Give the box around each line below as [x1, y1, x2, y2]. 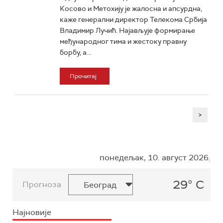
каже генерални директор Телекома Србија [60, 15, 207, 24]
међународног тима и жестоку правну [60, 37, 187, 46]
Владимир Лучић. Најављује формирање [60, 26, 195, 35]
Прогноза [22, 179, 61, 190]
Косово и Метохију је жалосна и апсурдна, [60, 4, 202, 13]
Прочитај [70, 72, 97, 80]
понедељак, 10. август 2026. [100, 152, 211, 163]
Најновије [12, 207, 51, 218]
